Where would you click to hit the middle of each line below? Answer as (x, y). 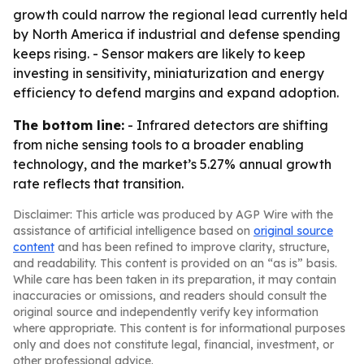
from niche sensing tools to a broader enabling (158, 145)
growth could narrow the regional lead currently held (180, 15)
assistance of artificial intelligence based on (133, 231)
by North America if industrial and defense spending (177, 34)
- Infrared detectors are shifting (226, 125)
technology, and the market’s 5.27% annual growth (172, 164)
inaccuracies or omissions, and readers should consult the (170, 296)
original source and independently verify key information (166, 312)
